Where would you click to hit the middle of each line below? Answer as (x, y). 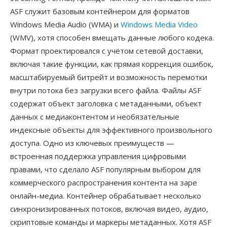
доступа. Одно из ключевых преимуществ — (92, 143)
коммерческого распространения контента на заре (104, 182)
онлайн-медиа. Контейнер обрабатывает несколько (106, 196)
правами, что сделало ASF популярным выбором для (105, 169)
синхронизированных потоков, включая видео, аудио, (109, 209)
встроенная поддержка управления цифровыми (98, 156)
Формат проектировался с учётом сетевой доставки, (107, 51)
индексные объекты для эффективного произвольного (111, 130)
